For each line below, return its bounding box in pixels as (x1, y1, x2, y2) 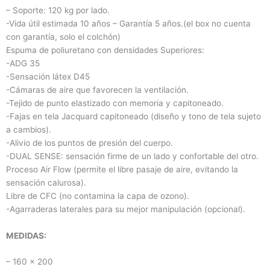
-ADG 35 (6, 58, 40, 68)
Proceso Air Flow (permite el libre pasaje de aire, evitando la (6, 164, 238, 174)
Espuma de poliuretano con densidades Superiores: (6, 45, 204, 55)
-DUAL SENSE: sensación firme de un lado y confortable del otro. (6, 151, 259, 161)
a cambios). (6, 124, 51, 134)
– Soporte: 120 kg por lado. (6, 5, 110, 15)
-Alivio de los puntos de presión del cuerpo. (6, 137, 173, 148)
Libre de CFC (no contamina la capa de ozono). (6, 190, 189, 201)
